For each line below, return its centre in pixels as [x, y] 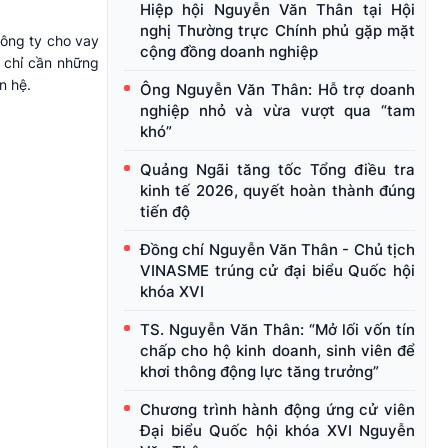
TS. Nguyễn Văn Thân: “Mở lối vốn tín [277, 330]
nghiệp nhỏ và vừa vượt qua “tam [277, 111]
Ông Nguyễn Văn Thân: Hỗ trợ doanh [277, 90]
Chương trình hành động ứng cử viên [277, 410]
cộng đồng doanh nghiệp [229, 52]
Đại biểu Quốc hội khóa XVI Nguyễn [277, 431]
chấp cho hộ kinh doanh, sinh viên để [277, 351]
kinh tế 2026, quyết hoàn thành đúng [277, 191]
